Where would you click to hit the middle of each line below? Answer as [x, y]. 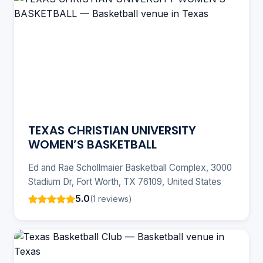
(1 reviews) [111, 198]
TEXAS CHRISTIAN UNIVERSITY [112, 131]
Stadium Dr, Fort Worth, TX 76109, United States [125, 182]
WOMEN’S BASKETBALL [92, 145]
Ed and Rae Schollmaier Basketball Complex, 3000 [130, 168]
